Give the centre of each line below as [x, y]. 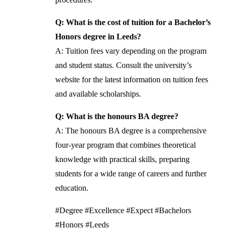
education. [72, 188]
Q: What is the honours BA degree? [117, 117]
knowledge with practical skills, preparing [123, 159]
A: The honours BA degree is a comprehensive [131, 131]
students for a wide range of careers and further [131, 174]
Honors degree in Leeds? [98, 37]
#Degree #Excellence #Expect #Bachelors [123, 211]
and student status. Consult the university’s [124, 65]
